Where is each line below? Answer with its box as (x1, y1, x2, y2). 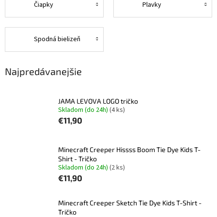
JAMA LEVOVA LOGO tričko (58, 96, 138, 105)
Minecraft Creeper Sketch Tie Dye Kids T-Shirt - (58, 199, 201, 207)
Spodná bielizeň (34, 34, 80, 45)
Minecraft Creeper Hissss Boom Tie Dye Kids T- (58, 145, 201, 154)
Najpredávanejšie (5, 65, 82, 77)
